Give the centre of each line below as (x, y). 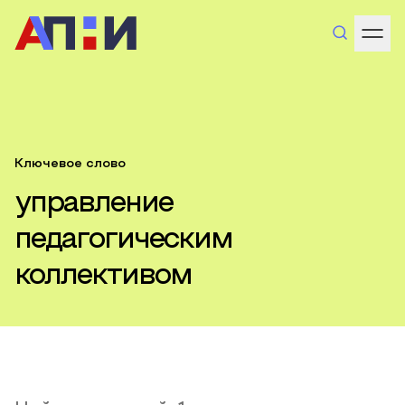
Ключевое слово (70, 164)
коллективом (103, 277)
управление (94, 204)
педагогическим (123, 240)
